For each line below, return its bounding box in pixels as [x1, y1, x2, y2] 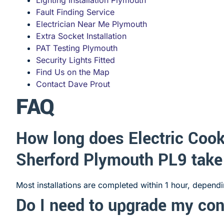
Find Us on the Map [36, 66, 109, 77]
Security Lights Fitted [36, 54, 115, 65]
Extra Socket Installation [36, 30, 126, 41]
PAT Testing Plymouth [36, 42, 117, 53]
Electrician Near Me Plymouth [36, 18, 147, 29]
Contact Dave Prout [36, 78, 110, 89]
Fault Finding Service [36, 6, 114, 17]
